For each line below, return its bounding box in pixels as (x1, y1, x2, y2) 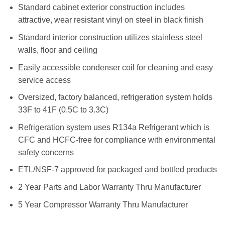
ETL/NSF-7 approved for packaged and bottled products (18, 165, 217, 174)
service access (18, 75, 71, 84)
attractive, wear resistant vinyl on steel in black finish (18, 16, 203, 25)
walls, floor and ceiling (18, 45, 97, 54)
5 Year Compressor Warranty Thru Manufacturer (18, 200, 188, 209)
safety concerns (18, 148, 74, 157)
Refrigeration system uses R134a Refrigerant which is (18, 123, 209, 132)
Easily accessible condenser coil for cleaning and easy (18, 63, 213, 72)
